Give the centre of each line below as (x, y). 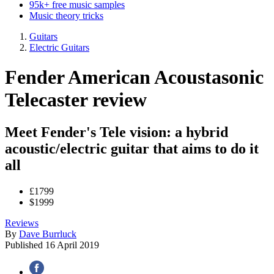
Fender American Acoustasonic (134, 77)
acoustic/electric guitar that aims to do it (132, 149)
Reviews (22, 223)
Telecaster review (76, 99)
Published (25, 245)
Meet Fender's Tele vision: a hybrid (117, 132)
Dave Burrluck (48, 234)
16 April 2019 (72, 245)
